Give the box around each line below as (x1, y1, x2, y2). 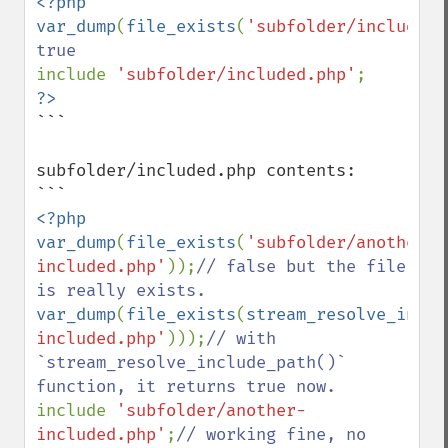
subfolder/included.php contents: (36, 160, 356, 181)
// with (206, 328, 276, 349)
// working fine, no (176, 424, 366, 445)
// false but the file (196, 256, 406, 277)
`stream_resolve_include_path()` (36, 352, 346, 373)
